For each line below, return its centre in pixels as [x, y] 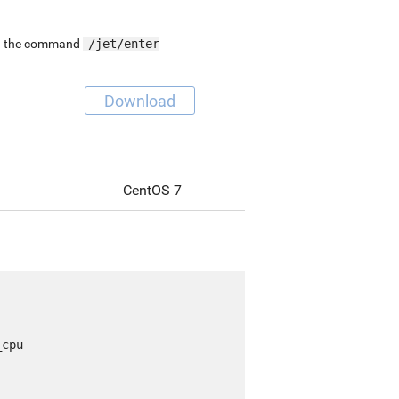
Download [139, 101]
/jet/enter [123, 43]
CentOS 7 [152, 190]
